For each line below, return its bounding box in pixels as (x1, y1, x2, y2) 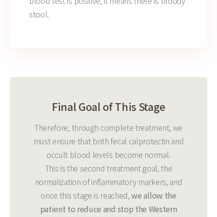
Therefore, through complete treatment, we (34, 122, 183, 133)
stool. (29, 8, 49, 20)
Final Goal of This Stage (51, 99, 166, 114)
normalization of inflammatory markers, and (34, 176, 183, 187)
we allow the (131, 189, 176, 201)
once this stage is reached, (41, 189, 132, 201)
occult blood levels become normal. (46, 149, 171, 160)
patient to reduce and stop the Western (40, 203, 177, 215)
